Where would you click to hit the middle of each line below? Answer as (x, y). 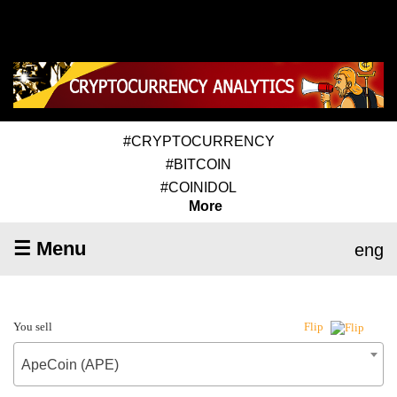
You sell (33, 326)
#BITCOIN (198, 164)
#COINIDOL (198, 187)
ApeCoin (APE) (70, 364)
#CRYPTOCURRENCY (198, 141)
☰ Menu (50, 248)
